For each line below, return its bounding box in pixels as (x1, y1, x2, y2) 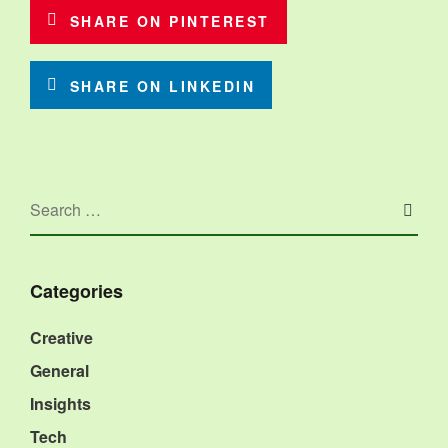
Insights (30, 392, 91, 415)
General (30, 359, 89, 382)
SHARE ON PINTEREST (69, 11, 270, 31)
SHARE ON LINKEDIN (69, 76, 255, 96)
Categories (30, 278, 123, 304)
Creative (30, 326, 93, 349)
